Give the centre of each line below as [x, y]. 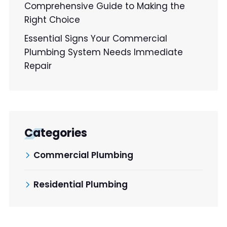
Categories [56, 133]
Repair [38, 66]
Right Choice [52, 20]
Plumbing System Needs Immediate [104, 52]
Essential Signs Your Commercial [96, 38]
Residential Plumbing [81, 184]
